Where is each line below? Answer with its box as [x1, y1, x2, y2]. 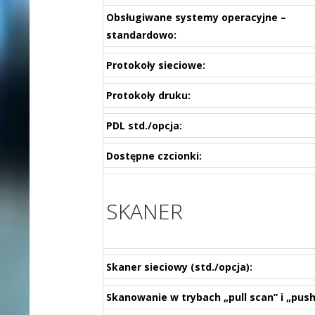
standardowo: [105, 28, 176, 41]
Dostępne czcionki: [105, 149, 202, 162]
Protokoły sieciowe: [105, 58, 205, 72]
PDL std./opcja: [105, 119, 182, 132]
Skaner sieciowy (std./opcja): [105, 260, 252, 274]
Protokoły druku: [105, 89, 191, 102]
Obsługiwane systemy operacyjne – [105, 11, 286, 24]
